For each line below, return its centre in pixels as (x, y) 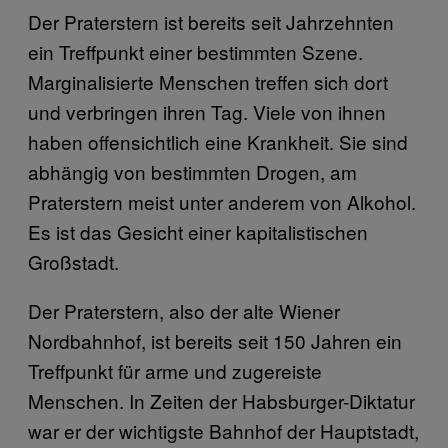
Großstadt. (73, 262)
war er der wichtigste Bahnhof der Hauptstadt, (223, 431)
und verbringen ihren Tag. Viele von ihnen (207, 112)
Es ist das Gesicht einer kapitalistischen (198, 232)
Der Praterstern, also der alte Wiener (184, 311)
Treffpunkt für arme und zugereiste (175, 371)
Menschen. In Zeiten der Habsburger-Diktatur (221, 401)
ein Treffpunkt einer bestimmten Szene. (195, 52)
